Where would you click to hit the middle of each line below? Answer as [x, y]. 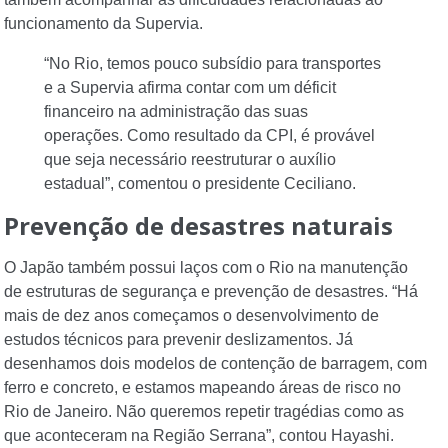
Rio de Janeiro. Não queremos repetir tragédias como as [204, 412]
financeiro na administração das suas [176, 112]
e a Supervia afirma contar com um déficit [190, 88]
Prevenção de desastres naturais [198, 226]
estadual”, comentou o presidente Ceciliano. [200, 184]
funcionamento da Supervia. [103, 24]
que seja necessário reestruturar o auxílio [190, 160]
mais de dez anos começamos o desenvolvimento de [191, 316]
